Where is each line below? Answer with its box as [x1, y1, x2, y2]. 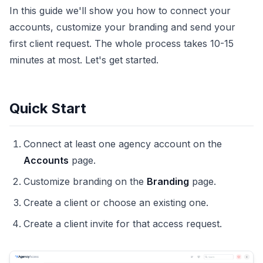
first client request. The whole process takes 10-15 [9, 37, 234, 49]
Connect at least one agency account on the [23, 137, 222, 150]
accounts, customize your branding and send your [9, 21, 235, 33]
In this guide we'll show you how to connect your [9, 4, 231, 16]
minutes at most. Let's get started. [9, 53, 159, 66]
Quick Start [9, 99, 86, 117]
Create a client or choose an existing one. [23, 196, 208, 208]
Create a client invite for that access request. [23, 217, 222, 230]
